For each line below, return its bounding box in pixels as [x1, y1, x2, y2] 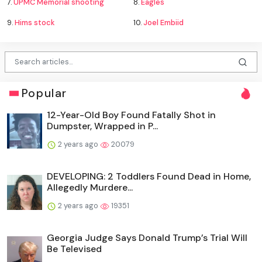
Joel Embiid [143, 17, 184, 27]
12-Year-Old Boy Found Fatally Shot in [47, 109, 216, 122]
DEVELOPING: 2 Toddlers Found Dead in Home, [47, 170, 251, 183]
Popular [21, 86, 67, 101]
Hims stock [15, 17, 55, 27]
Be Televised [47, 243, 102, 256]
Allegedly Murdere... [47, 181, 133, 194]
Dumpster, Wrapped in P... [47, 120, 158, 133]
